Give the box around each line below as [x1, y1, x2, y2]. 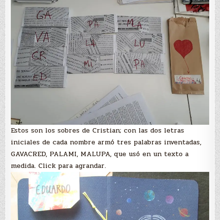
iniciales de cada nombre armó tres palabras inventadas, [11, 137, 202, 147]
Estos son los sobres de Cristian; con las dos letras [11, 125, 185, 136]
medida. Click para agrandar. [11, 160, 107, 171]
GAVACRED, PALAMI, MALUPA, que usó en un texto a [11, 148, 189, 159]
